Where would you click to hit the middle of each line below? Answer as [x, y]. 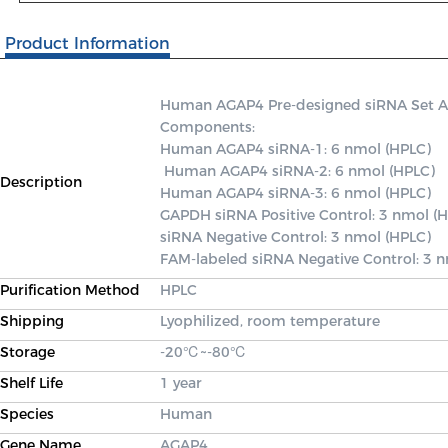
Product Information [87, 43]
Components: [209, 127]
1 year [181, 383]
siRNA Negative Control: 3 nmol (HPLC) [297, 237]
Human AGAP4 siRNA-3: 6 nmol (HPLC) [297, 193]
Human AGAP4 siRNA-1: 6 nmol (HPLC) [295, 149]
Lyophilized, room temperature [270, 321]
